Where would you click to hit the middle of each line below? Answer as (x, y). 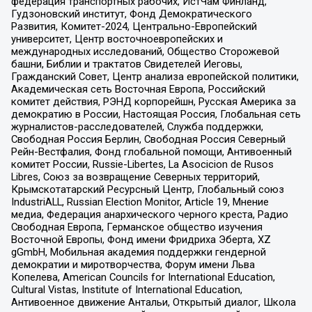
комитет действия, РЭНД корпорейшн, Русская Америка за (153, 102)
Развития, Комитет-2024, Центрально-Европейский (134, 27)
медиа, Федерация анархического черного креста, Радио (149, 215)
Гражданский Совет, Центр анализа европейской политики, (155, 77)
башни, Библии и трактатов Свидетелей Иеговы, (126, 64)
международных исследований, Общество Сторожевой (145, 52)
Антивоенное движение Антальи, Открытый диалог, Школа (153, 303)
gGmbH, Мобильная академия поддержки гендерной (138, 252)
